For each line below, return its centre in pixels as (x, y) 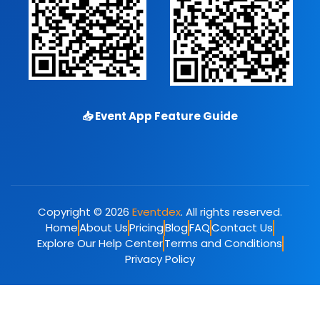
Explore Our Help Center (100, 243)
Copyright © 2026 (85, 211)
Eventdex (157, 211)
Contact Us (242, 227)
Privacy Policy (160, 259)
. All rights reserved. (232, 211)
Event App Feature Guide (165, 116)
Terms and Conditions (223, 243)
